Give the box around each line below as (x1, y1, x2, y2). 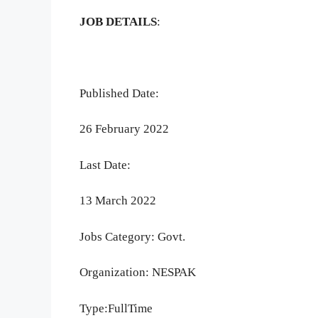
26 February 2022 (79, 122, 169, 136)
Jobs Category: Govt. (79, 229, 188, 243)
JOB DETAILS (79, 14, 157, 28)
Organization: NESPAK (79, 265, 196, 280)
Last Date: (79, 158, 131, 172)
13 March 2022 (79, 194, 156, 208)
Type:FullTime (79, 301, 155, 315)
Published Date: (79, 86, 159, 100)
